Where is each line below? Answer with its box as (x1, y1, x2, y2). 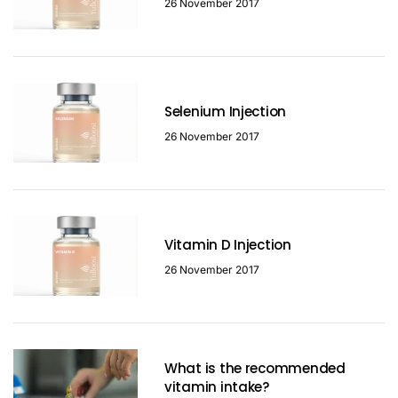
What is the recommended (164, 359, 346, 378)
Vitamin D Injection (164, 235, 291, 254)
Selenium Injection (164, 101, 287, 121)
